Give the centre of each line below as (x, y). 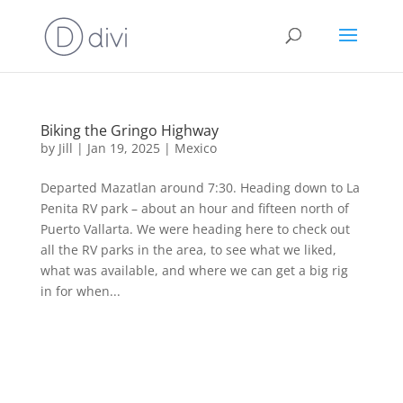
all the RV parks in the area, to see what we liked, (188, 250)
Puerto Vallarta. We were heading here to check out (195, 229)
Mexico (195, 148)
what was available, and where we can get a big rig (194, 270)
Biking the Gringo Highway (129, 130)
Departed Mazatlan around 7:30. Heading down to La (200, 188)
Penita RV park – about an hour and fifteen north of (194, 208)
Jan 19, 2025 (123, 148)
